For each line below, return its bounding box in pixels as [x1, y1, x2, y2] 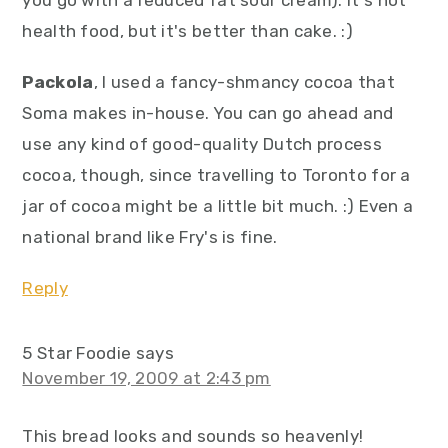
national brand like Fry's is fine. [22, 227, 278, 248]
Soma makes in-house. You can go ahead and [22, 103, 394, 124]
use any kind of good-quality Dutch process [22, 134, 382, 155]
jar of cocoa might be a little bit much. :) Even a [22, 196, 414, 217]
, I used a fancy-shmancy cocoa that [93, 72, 395, 93]
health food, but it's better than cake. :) [22, 21, 353, 42]
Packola [22, 72, 94, 93]
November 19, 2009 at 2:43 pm [22, 368, 271, 389]
